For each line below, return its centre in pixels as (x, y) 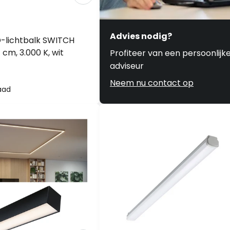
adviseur (127, 66)
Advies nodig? (141, 36)
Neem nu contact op (152, 83)
